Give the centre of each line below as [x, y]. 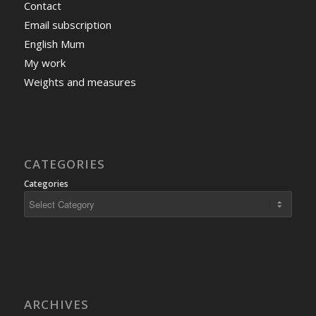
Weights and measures [80, 81]
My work [44, 62]
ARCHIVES [56, 304]
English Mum [54, 43]
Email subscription [67, 24]
